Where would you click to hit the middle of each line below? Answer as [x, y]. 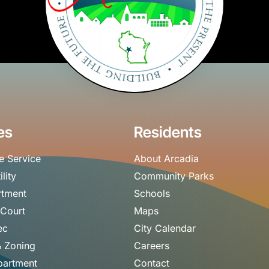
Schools [152, 193]
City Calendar [165, 228]
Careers [151, 246]
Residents [168, 132]
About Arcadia [166, 159]
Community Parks [174, 176]
